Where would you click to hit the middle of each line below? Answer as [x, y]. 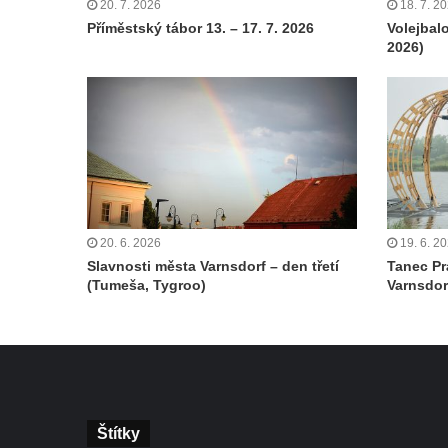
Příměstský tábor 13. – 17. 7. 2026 [200, 27]
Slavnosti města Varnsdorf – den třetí [213, 266]
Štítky [118, 434]
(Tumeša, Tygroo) [146, 285]
